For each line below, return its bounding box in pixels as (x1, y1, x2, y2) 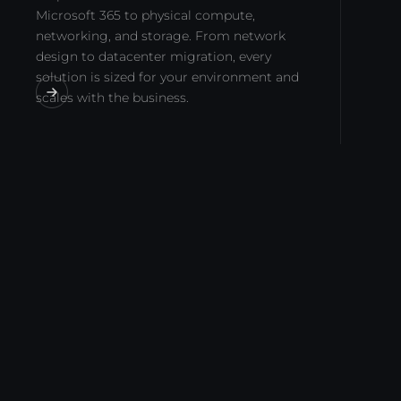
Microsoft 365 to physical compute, (36, 7, 255, 23)
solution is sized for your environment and (36, 69, 299, 85)
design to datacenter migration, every (36, 48, 271, 64)
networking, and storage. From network (36, 28, 286, 44)
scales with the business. (36, 90, 189, 106)
